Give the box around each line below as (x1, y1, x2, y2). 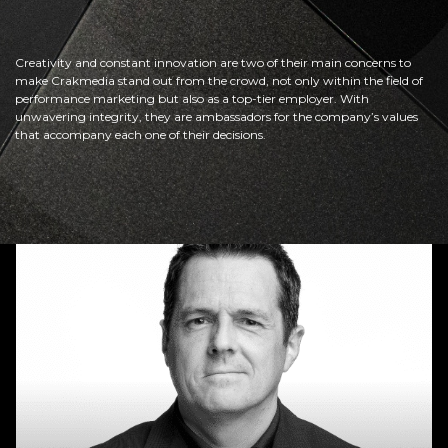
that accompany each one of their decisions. (15, 127, 266, 142)
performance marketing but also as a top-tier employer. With (15, 91, 369, 106)
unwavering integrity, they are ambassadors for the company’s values (15, 109, 418, 124)
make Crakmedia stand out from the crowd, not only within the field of (15, 73, 423, 88)
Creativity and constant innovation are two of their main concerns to (15, 55, 411, 70)
